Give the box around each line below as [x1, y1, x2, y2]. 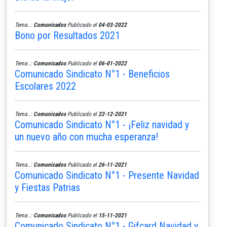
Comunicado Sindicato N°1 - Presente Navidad [15, 169, 199, 181]
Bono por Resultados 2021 [15, 29, 120, 42]
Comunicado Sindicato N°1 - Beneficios [15, 67, 170, 80]
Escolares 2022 [15, 80, 76, 92]
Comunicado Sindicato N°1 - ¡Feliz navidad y [15, 118, 189, 131]
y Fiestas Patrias [15, 181, 80, 194]
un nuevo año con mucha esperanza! [15, 130, 158, 143]
